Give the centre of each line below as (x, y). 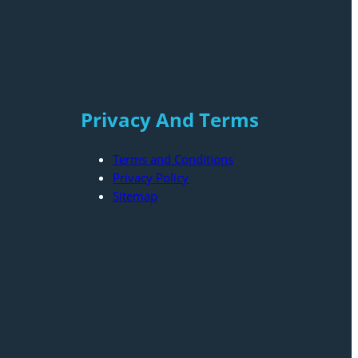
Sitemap (135, 195)
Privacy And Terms (170, 120)
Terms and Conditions (173, 159)
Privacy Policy (151, 177)
